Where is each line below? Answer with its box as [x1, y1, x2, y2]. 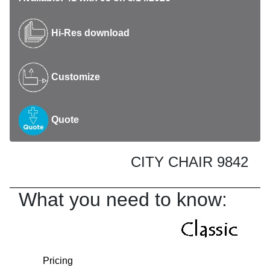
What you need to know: [19, 189, 227, 211]
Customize [49, 71, 100, 82]
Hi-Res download [49, 28, 130, 39]
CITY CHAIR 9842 [131, 154, 248, 171]
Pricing [43, 256, 73, 266]
